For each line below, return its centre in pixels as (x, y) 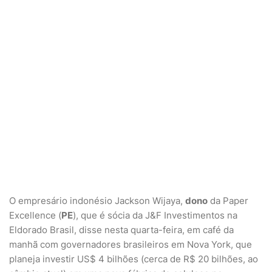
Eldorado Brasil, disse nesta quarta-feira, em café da (121, 230)
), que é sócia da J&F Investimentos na (155, 215)
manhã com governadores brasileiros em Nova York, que (131, 244)
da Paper (228, 201)
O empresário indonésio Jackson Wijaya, (97, 201)
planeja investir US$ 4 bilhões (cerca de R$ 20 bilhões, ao (134, 259)
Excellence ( (35, 215)
